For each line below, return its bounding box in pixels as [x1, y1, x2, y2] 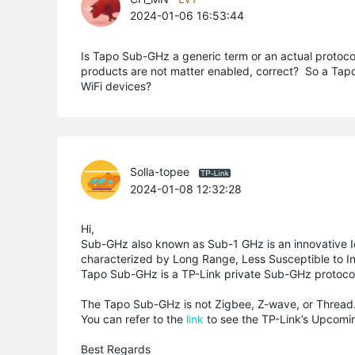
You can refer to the [81, 312, 186, 326]
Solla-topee [130, 165, 189, 178]
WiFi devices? [81, 79, 151, 93]
